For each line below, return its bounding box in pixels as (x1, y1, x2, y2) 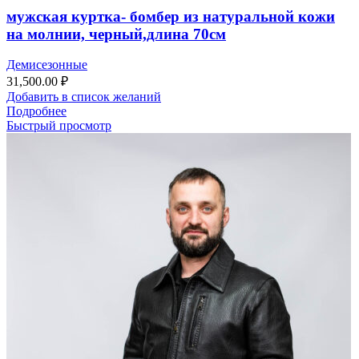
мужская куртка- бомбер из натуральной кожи (6, 7, 335, 25)
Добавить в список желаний (6, 90, 161, 104)
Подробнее (6, 104, 67, 119)
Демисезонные (6, 58, 87, 72)
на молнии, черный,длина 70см (6, 25, 226, 42)
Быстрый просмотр (6, 119, 111, 133)
